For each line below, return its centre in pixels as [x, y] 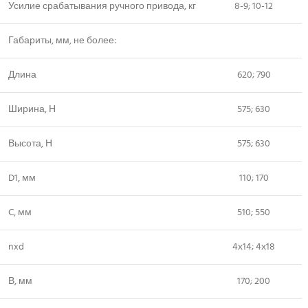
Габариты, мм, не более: [62, 41]
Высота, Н [30, 144]
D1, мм [22, 178]
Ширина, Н [32, 110]
